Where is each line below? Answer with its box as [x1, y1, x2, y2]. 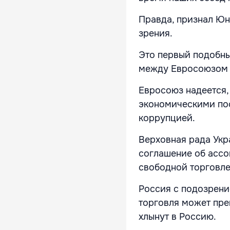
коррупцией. [139, 112, 195, 124]
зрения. [139, 28, 172, 40]
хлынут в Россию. [139, 211, 216, 223]
